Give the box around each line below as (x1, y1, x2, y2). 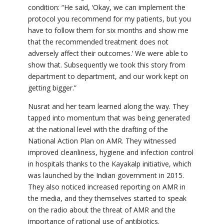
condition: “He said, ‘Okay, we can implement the (28, 2, 185, 12)
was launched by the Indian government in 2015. (28, 170, 184, 180)
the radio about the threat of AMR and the (38, 205, 175, 215)
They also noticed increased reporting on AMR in (28, 182, 185, 192)
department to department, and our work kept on (28, 71, 188, 81)
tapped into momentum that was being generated (28, 113, 190, 123)
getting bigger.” (28, 83, 78, 93)
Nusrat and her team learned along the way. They (28, 101, 188, 111)
